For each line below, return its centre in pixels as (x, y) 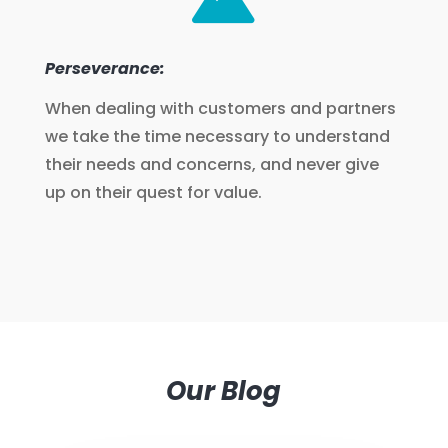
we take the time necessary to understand (217, 136)
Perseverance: (104, 68)
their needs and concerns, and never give (211, 164)
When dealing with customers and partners (220, 108)
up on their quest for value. (153, 192)
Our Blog (224, 391)
